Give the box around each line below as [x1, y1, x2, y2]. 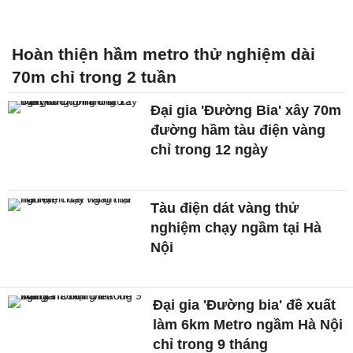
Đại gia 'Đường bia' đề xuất [153, 297, 336, 314]
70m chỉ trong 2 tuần [12, 67, 176, 86]
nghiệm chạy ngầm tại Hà [150, 219, 322, 236]
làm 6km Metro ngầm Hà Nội [153, 317, 344, 333]
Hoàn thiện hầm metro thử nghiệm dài [12, 44, 315, 63]
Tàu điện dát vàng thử [150, 199, 299, 216]
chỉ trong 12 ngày [150, 141, 269, 158]
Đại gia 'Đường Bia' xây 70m [150, 102, 342, 118]
